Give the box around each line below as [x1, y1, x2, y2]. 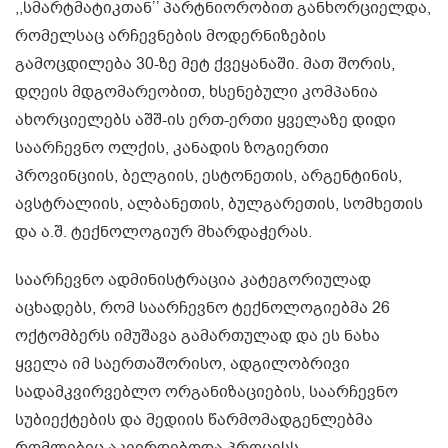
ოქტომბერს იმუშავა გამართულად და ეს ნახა [15, 325, 380, 348]
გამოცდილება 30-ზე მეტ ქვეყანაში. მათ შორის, [15, 53, 395, 76]
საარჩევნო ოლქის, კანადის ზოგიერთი [15, 137, 329, 160]
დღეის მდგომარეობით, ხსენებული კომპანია [15, 81, 378, 104]
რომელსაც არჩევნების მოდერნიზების [15, 25, 326, 48]
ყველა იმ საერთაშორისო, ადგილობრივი [15, 353, 350, 376]
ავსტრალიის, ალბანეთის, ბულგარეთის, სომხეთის [15, 193, 423, 216]
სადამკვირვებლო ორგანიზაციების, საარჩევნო [15, 381, 398, 404]
